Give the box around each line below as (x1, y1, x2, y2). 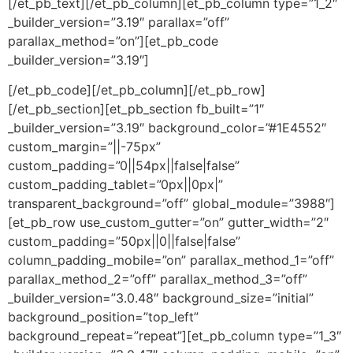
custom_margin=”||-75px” (8, 139, 161, 155)
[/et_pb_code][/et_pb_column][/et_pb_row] (8, 82, 266, 98)
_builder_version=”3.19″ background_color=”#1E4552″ (8, 120, 326, 136)
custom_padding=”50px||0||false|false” (8, 233, 240, 250)
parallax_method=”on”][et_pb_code (8, 33, 218, 50)
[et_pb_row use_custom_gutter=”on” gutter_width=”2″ (8, 214, 329, 231)
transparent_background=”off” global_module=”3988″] (8, 195, 335, 212)
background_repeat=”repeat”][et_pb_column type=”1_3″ (8, 328, 341, 344)
